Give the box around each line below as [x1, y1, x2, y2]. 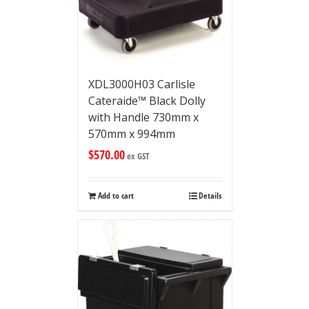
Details [198, 189, 221, 201]
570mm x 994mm [88, 126, 175, 141]
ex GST [124, 149, 150, 162]
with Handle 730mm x [88, 109, 199, 125]
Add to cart [97, 189, 134, 201]
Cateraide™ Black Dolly [88, 92, 206, 108]
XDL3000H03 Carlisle [88, 76, 195, 92]
